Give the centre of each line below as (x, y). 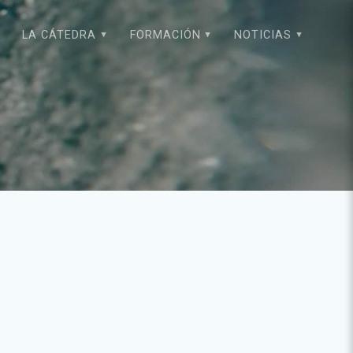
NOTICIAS (263, 35)
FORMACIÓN (165, 35)
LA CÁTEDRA (59, 35)
